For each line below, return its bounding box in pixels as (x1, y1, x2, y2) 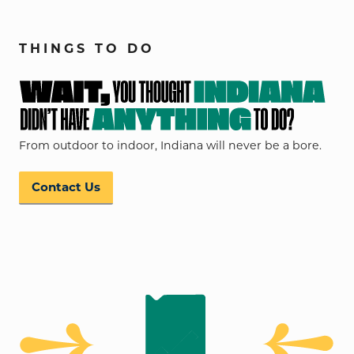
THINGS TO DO (19, 41, 155, 57)
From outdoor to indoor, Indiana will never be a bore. (19, 137, 322, 153)
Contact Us (32, 179, 100, 194)
